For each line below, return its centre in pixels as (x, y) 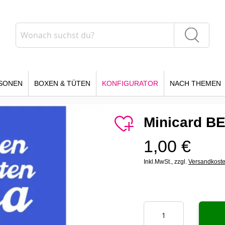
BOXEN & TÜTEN (62, 83)
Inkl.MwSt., (159, 162)
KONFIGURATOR (130, 83)
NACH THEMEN (195, 83)
